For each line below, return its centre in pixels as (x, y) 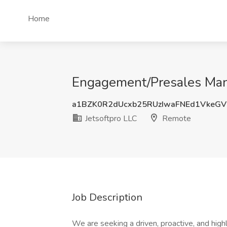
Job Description (107, 197)
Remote (176, 119)
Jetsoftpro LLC (110, 119)
